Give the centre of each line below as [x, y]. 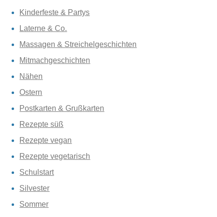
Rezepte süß [42, 124]
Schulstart [37, 172]
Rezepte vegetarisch [55, 156]
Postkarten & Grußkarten [62, 108]
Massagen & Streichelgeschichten [78, 44]
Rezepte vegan [46, 140]
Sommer [34, 204]
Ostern [31, 92]
